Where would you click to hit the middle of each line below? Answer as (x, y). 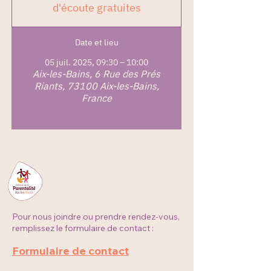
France (96, 98)
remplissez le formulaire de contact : (83, 228)
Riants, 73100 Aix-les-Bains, (96, 86)
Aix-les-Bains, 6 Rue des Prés (96, 74)
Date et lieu (96, 42)
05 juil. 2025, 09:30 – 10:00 (96, 62)
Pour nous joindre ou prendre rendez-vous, (96, 217)
